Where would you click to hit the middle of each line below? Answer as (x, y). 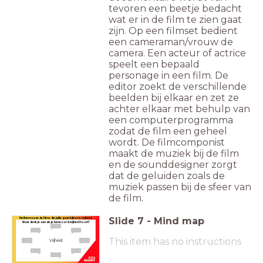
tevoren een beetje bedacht (175, 9)
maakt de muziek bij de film (174, 154)
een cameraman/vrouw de (171, 42)
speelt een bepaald (154, 65)
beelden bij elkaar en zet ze (174, 98)
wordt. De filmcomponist (167, 143)
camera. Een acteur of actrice (177, 53)
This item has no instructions (175, 242)
